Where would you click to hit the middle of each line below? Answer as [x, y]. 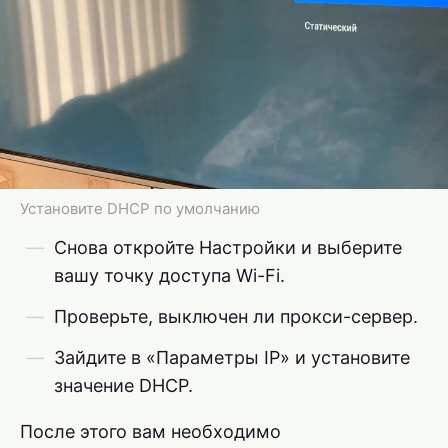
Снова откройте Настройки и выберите [228, 247]
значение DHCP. [123, 385]
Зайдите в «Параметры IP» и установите [232, 357]
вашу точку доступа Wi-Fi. [169, 275]
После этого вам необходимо [150, 431]
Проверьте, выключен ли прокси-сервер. [236, 316]
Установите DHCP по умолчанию [140, 208]
